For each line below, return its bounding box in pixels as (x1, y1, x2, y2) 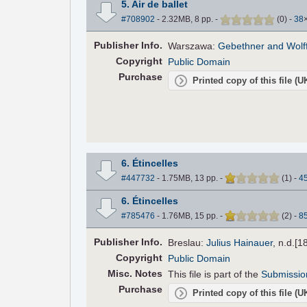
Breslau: (168, 236, 207, 248)
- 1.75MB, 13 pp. (154, 173, 220, 183)
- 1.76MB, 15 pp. (154, 210, 220, 221)
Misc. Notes (107, 267, 162, 279)
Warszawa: (168, 40, 219, 52)
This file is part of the (168, 268, 262, 280)
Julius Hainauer (206, 236, 273, 248)
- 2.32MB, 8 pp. (154, 14, 215, 25)
